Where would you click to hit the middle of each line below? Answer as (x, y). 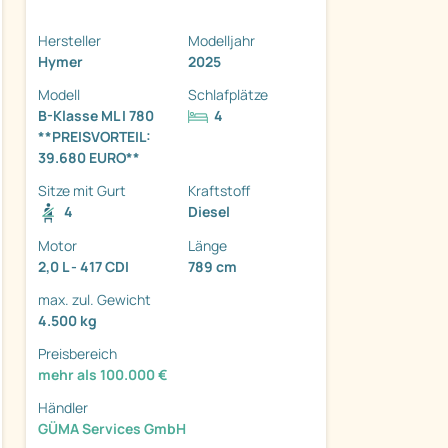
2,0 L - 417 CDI (83, 266)
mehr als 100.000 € (103, 374)
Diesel (209, 211)
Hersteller (69, 40)
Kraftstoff (219, 190)
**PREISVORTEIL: (94, 136)
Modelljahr (221, 40)
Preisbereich (77, 353)
